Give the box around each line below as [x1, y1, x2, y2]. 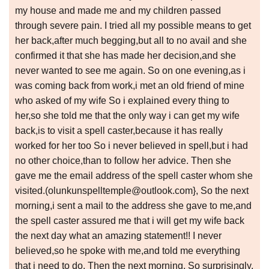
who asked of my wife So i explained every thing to [15, 95, 229, 106]
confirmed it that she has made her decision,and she [15, 50, 236, 61]
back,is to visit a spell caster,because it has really [15, 125, 223, 136]
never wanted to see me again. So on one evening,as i [15, 65, 246, 76]
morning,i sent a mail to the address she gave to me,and [15, 201, 252, 211]
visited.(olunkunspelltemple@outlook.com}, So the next [15, 186, 249, 196]
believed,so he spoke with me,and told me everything [15, 246, 240, 256]
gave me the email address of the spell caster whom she [15, 171, 253, 181]
